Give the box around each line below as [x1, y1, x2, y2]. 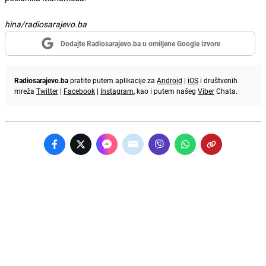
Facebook [64, 85, 95, 96]
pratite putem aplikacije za [68, 75, 157, 85]
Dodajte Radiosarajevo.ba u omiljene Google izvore [60, 38, 220, 48]
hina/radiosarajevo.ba [5, 18, 87, 30]
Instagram [100, 85, 134, 96]
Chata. [214, 85, 237, 96]
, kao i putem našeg [134, 85, 198, 96]
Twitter [36, 85, 58, 96]
